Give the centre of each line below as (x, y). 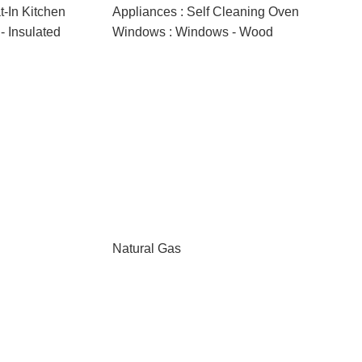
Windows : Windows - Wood (192, 32)
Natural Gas (146, 248)
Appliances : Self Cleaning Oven (205, 12)
